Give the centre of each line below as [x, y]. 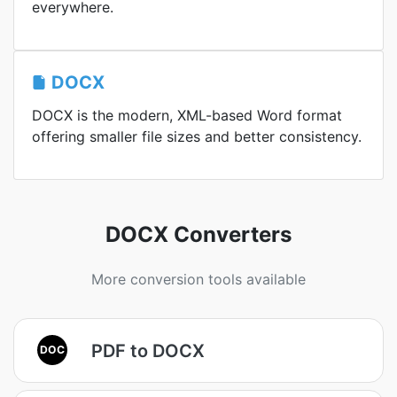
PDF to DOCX [148, 350]
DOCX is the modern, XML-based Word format [187, 115]
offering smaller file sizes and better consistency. [197, 136]
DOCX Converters [198, 234]
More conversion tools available [198, 279]
